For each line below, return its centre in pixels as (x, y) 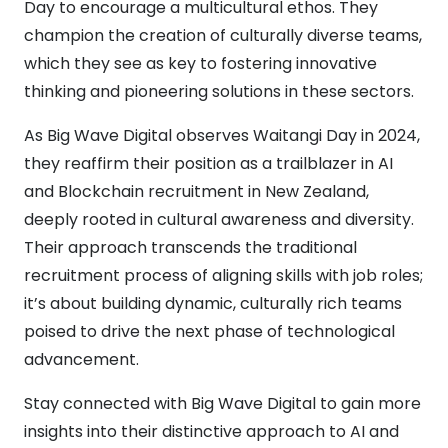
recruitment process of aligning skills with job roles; (223, 275)
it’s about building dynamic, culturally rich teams (213, 303)
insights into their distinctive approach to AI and (211, 431)
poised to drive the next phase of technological (209, 331)
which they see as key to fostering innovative (200, 63)
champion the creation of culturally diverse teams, (223, 35)
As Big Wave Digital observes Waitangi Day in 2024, (222, 135)
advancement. (81, 359)
